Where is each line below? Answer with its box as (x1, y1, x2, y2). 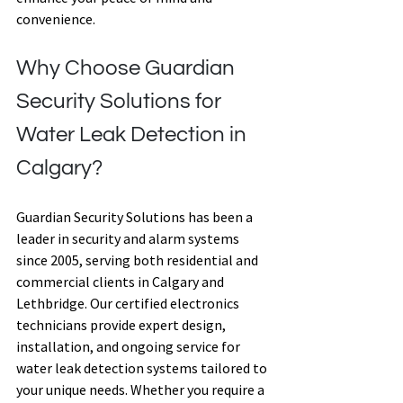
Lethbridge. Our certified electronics (16, 294, 242, 313)
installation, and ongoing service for (16, 337, 243, 356)
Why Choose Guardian (16, 57, 239, 80)
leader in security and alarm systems (16, 229, 242, 248)
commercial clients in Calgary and (16, 273, 227, 291)
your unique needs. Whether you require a (16, 381, 267, 399)
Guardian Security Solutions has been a (16, 208, 255, 227)
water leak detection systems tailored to (16, 359, 270, 378)
